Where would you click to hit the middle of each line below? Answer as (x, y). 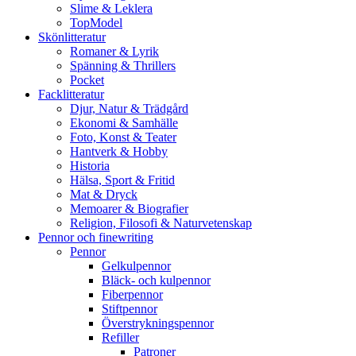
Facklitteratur (71, 94)
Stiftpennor (130, 309)
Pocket (87, 80)
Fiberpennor (132, 294)
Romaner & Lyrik (114, 51)
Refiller (120, 337)
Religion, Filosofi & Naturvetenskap (161, 223)
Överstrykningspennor (158, 323)
